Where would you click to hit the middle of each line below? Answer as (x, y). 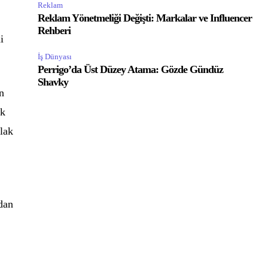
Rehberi (54, 31)
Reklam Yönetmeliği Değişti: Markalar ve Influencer (145, 18)
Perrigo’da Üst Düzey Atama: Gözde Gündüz (131, 69)
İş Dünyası (55, 57)
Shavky (53, 82)
